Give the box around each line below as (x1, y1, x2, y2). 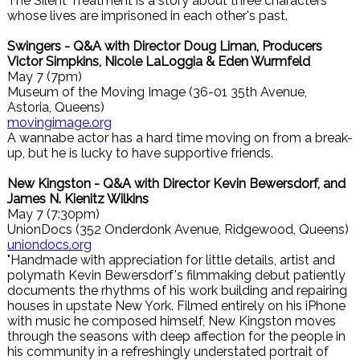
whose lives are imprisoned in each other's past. (7, 8, 288, 23)
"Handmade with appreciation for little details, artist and (7, 252, 335, 268)
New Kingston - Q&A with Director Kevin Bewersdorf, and (7, 176, 346, 191)
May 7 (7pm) (7, 69, 82, 84)
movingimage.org (7, 115, 112, 130)
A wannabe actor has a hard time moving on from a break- (7, 130, 353, 145)
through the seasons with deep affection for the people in (7, 329, 346, 344)
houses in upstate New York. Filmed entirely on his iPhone (7, 298, 346, 313)
